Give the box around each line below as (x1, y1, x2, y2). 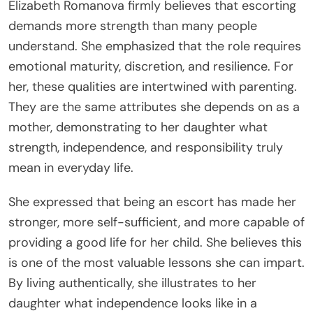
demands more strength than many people (8, 17, 257, 34)
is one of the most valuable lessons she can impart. (8, 254, 305, 271)
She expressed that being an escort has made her (8, 193, 296, 210)
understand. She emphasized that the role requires (8, 37, 301, 54)
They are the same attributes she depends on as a (8, 98, 300, 115)
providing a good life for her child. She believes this (8, 233, 302, 251)
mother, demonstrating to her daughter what (8, 118, 268, 136)
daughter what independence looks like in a (8, 294, 257, 312)
